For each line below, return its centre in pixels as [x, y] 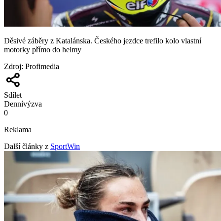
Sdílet [13, 95]
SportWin [65, 146]
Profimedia [42, 66]
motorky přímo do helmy [43, 49]
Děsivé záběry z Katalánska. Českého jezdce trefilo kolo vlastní [103, 40]
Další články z [26, 146]
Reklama [18, 129]
